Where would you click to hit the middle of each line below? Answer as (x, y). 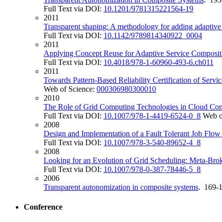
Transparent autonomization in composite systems (121, 187)
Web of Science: (70, 89)
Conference (43, 207)
